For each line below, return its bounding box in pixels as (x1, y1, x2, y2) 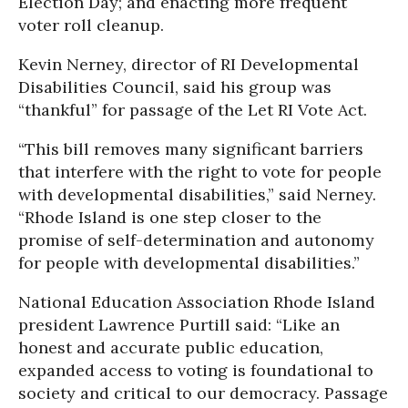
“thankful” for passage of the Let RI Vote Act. (18, 99, 367, 120)
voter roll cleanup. (18, 15, 164, 36)
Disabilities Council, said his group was (18, 76, 331, 97)
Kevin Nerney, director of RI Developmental (18, 54, 359, 75)
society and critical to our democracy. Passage (18, 382, 388, 403)
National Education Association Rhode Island (18, 291, 375, 312)
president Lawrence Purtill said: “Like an (18, 314, 340, 335)
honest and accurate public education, (18, 337, 323, 358)
